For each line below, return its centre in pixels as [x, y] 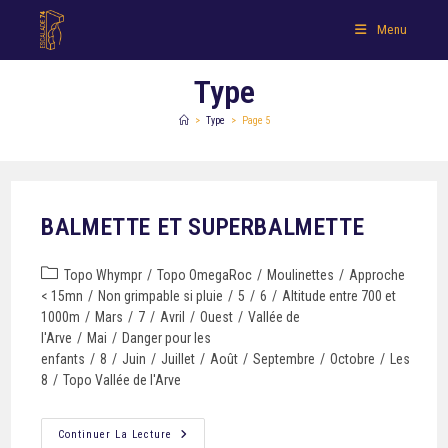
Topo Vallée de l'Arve [122, 380]
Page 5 [255, 120]
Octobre [353, 359]
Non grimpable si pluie [161, 296]
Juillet [178, 359]
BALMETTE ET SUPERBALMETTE [203, 227]
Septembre [284, 359]
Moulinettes [301, 275]
